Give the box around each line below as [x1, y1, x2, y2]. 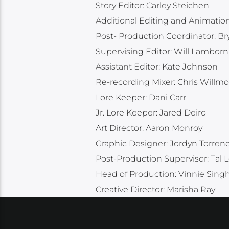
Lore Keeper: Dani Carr [95, 93, 186, 103]
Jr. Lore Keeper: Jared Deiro [95, 108, 206, 118]
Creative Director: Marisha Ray [95, 185, 215, 195]
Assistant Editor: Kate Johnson [95, 62, 218, 72]
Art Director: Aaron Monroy [95, 123, 202, 133]
